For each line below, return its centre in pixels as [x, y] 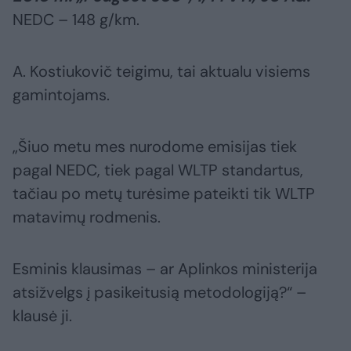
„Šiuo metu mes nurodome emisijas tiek [155, 147]
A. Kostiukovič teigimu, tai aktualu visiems [161, 72]
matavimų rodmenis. [87, 217]
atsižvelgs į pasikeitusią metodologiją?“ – [159, 293]
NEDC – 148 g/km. [76, 20]
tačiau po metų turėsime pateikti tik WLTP [164, 194]
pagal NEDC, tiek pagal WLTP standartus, [158, 170]
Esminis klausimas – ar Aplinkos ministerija [165, 269]
